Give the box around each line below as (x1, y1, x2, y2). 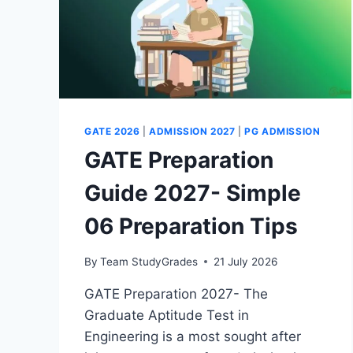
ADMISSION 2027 (149, 125, 236, 138)
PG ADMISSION (244, 125, 321, 138)
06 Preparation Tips (84, 213, 298, 240)
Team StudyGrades (100, 255, 199, 268)
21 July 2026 (214, 255, 278, 268)
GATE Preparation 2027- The (84, 285, 268, 302)
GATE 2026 (84, 125, 140, 138)
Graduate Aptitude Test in (84, 307, 249, 323)
